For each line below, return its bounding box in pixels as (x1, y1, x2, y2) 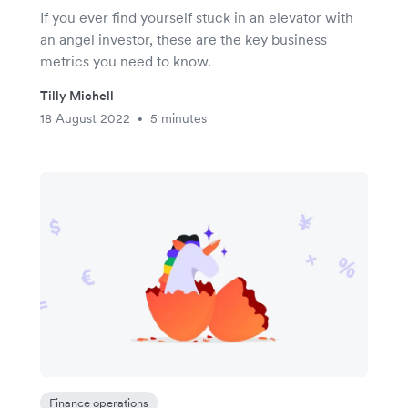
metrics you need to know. (40, 51, 211, 70)
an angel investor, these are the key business (40, 29, 327, 48)
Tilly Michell (40, 87, 114, 104)
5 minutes (150, 109, 207, 127)
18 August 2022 (40, 109, 130, 127)
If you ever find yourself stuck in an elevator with (40, 7, 353, 26)
